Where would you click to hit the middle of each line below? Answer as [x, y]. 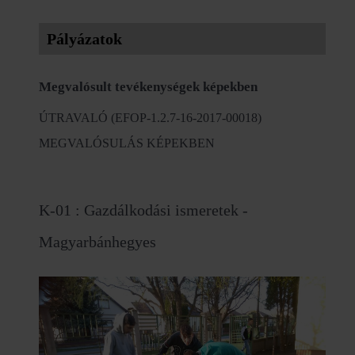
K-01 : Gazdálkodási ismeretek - [143, 210]
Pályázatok [84, 38]
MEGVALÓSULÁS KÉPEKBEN [127, 143]
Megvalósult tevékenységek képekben [148, 86]
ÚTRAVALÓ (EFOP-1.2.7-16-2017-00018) [150, 117]
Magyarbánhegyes [97, 241]
